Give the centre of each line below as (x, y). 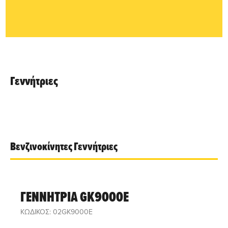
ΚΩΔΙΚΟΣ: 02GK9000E (56, 212)
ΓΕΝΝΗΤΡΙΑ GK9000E (75, 197)
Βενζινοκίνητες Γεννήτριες (64, 146)
